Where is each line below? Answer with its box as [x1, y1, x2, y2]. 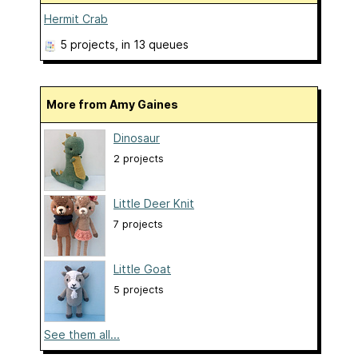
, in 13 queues [115, 37, 189, 51]
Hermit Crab [44, 11, 108, 26]
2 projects [113, 152, 164, 165]
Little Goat [113, 261, 171, 276]
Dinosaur [113, 130, 160, 145]
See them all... [44, 327, 120, 341]
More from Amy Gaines [57, 97, 178, 111]
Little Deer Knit [113, 196, 194, 210]
